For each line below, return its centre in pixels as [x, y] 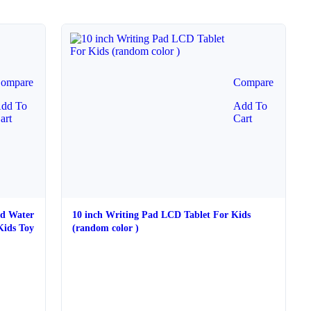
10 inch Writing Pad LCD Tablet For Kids [162, 215]
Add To [250, 106]
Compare [253, 82]
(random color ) [106, 228]
